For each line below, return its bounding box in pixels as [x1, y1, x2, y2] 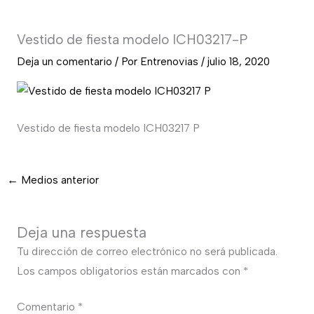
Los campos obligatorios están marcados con [16, 264, 243, 278]
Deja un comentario [16, 55, 112, 69]
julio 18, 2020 [207, 55, 270, 69]
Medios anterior [18, 173, 100, 187]
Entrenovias [139, 55, 201, 69]
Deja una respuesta [16, 223, 146, 241]
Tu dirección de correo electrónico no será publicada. [16, 244, 278, 258]
